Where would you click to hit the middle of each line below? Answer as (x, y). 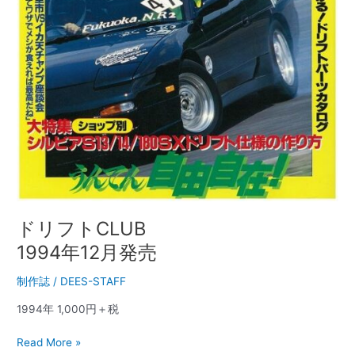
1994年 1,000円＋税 (68, 309)
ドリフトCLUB (82, 229)
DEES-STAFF (94, 281)
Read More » (49, 343)
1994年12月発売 (87, 253)
